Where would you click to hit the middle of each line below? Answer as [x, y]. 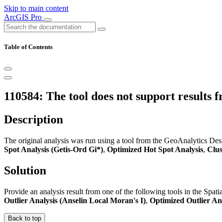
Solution [25, 170]
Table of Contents [28, 47]
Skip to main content [36, 8]
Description [33, 120]
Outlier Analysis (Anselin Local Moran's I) [75, 200]
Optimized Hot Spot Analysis [155, 150]
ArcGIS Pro [24, 17]
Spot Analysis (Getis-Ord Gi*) [54, 150]
